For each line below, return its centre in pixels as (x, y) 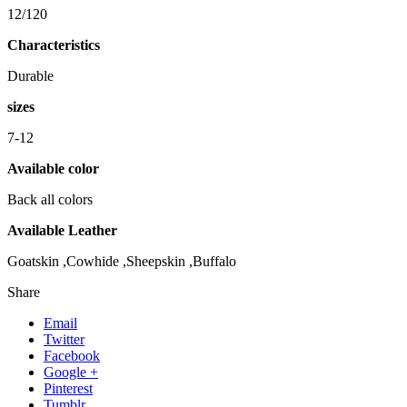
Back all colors (50, 200)
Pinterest (68, 389)
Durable (30, 76)
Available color (53, 169)
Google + (71, 372)
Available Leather (62, 231)
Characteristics (54, 45)
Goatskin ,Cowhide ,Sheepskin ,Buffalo (122, 262)
